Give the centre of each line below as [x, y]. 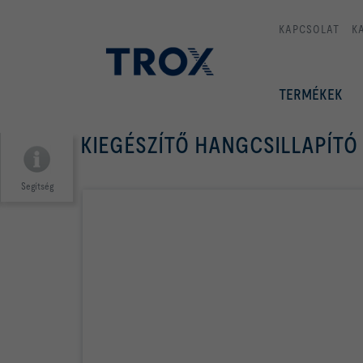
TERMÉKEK [311, 94]
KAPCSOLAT [309, 29]
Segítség [37, 186]
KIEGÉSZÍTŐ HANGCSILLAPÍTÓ [219, 145]
